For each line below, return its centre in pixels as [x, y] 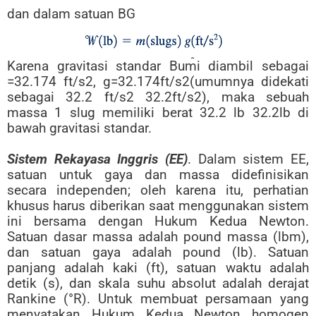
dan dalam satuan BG [71, 13]
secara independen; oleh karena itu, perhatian [158, 190]
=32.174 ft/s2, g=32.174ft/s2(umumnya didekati [158, 81]
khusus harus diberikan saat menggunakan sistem [158, 205]
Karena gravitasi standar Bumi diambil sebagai [158, 66]
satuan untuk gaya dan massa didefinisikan [158, 174]
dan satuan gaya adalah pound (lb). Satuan [158, 252]
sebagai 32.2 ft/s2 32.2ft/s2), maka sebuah [158, 97]
